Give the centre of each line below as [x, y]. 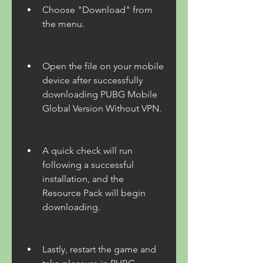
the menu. [63, 24]
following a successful [88, 165]
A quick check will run [87, 151]
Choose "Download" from [97, 10]
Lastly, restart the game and [99, 249]
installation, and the [83, 179]
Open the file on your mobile [103, 66]
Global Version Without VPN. [102, 108]
